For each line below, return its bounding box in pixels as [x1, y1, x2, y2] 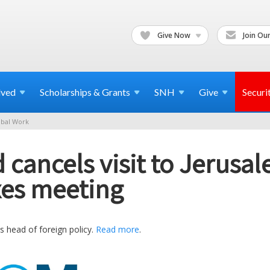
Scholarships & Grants [40, 86, 130, 98]
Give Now [155, 30, 192, 40]
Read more [96, 223, 139, 235]
